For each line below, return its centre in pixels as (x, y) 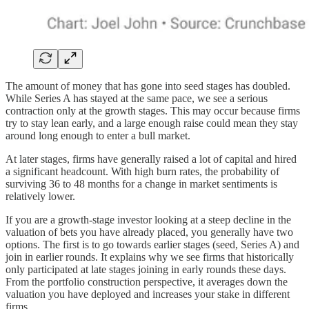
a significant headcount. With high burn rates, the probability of (142, 171)
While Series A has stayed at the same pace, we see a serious (137, 98)
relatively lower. (40, 196)
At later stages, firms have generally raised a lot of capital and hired (151, 159)
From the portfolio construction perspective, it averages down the (147, 281)
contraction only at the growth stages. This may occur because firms (153, 110)
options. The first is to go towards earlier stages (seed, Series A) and (152, 244)
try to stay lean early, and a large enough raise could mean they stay (152, 123)
